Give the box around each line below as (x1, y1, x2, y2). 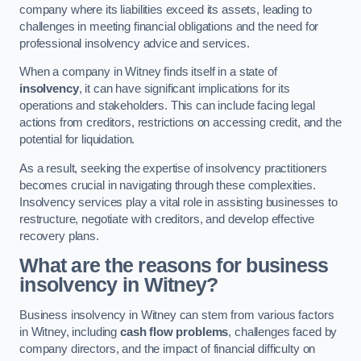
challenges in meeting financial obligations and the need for (19, 19, 319, 33)
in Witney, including (19, 325, 120, 338)
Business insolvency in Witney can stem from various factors (19, 308, 334, 322)
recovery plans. (19, 229, 99, 243)
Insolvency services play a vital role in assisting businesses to (19, 195, 338, 209)
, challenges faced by (228, 325, 338, 338)
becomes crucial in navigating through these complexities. (19, 178, 316, 192)
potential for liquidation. (19, 133, 135, 147)
